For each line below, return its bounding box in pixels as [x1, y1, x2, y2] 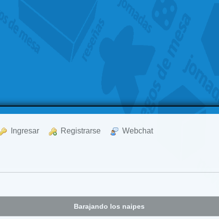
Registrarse [57, 127, 101, 135]
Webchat [118, 127, 153, 135]
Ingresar [7, 127, 40, 135]
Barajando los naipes [74, 202, 145, 210]
